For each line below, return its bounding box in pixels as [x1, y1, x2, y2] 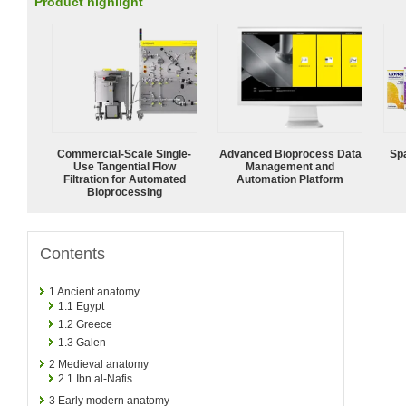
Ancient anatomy [57, 285, 140, 298]
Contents [40, 244, 105, 263]
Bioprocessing [86, 185, 162, 198]
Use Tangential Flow [72, 159, 176, 173]
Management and [246, 159, 334, 173]
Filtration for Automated [63, 172, 186, 186]
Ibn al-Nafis [76, 372, 132, 385]
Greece [76, 317, 112, 331]
